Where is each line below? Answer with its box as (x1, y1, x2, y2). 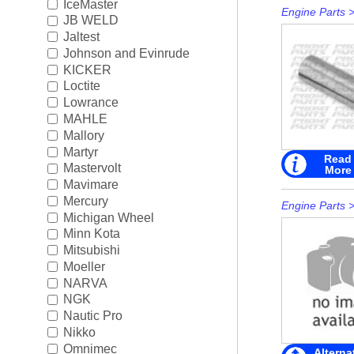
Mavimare (62, 177, 119, 191)
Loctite (62, 79, 100, 93)
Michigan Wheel (62, 210, 154, 224)
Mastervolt (62, 161, 121, 175)
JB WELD (62, 13, 119, 28)
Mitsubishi (62, 243, 120, 257)
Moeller (62, 259, 105, 273)
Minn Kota (62, 227, 120, 241)
